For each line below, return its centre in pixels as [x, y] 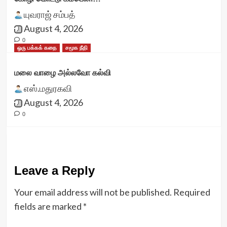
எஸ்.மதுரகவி [48, 88]
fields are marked [48, 206]
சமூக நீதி [76, 48]
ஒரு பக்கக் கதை [37, 48]
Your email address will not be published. [93, 192]
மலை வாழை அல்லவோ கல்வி [62, 73]
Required [192, 192]
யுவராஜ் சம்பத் [49, 14]
